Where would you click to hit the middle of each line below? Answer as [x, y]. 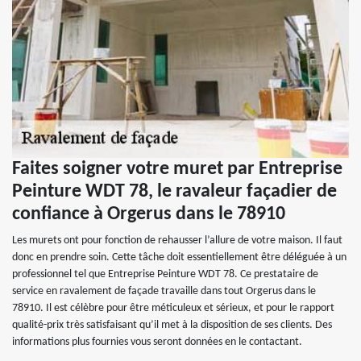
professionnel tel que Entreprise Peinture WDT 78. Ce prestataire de [165, 274]
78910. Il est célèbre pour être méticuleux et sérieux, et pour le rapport [173, 308]
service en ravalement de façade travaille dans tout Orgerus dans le [164, 291]
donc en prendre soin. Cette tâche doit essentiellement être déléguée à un [179, 257]
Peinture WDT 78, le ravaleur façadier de [174, 192]
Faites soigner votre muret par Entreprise [177, 169]
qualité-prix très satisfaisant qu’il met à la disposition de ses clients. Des [172, 325]
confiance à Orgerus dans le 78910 [149, 214]
